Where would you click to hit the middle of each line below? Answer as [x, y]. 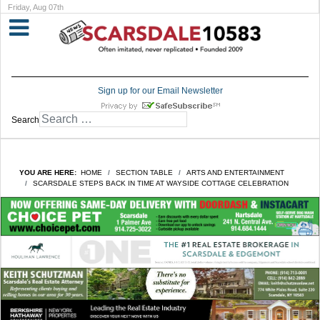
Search [25, 120]
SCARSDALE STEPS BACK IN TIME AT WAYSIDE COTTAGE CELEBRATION [161, 184]
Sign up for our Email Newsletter [160, 91]
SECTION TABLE [144, 173]
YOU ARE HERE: [50, 173]
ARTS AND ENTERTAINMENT [235, 173]
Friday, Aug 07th [36, 7]
